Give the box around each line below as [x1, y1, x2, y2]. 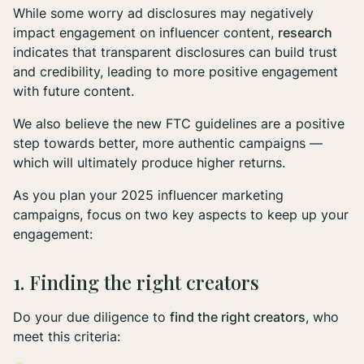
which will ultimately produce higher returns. [13, 154, 289, 171]
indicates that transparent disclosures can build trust [13, 43, 337, 60]
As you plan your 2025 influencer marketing [13, 186, 284, 203]
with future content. [13, 82, 138, 99]
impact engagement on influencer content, [13, 24, 278, 41]
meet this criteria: [13, 327, 120, 344]
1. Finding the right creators [13, 268, 259, 295]
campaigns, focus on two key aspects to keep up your [13, 206, 349, 223]
